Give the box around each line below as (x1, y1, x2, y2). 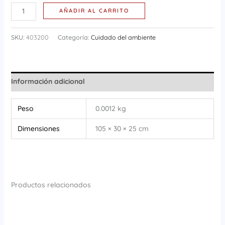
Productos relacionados (11, 180, 91, 189)
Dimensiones (18, 124, 60, 133)
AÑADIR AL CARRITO (59, 7, 130, 15)
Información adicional (11, 76, 85, 86)
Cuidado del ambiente (90, 33, 156, 41)
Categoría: (57, 33, 91, 41)
